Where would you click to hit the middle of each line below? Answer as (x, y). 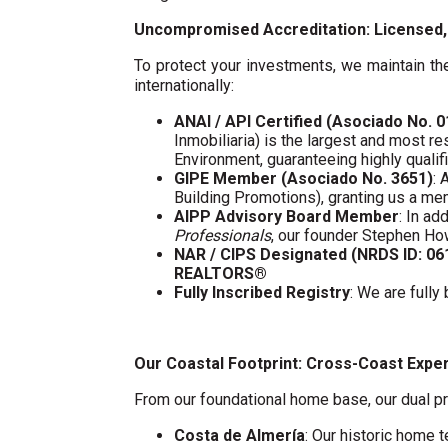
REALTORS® (221, 273)
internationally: (184, 85)
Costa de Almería (240, 435)
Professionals (223, 235)
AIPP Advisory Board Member (287, 216)
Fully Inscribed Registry (262, 292)
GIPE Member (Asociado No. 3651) (304, 178)
